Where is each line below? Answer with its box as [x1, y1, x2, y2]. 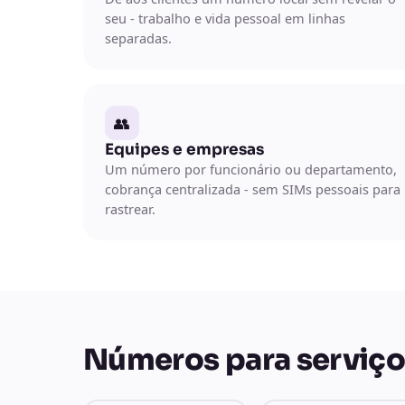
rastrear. [105, 199, 155, 218]
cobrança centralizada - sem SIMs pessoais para [105, 179, 400, 198]
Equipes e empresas [105, 139, 264, 159]
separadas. [105, 28, 172, 47]
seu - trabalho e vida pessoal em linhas [105, 8, 345, 27]
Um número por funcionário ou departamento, [105, 159, 397, 178]
